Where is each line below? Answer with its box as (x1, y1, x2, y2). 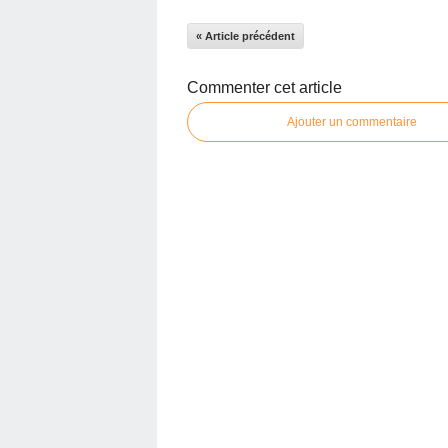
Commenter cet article (187, 79, 342, 96)
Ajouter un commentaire (287, 115, 417, 129)
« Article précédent (196, 30, 295, 42)
